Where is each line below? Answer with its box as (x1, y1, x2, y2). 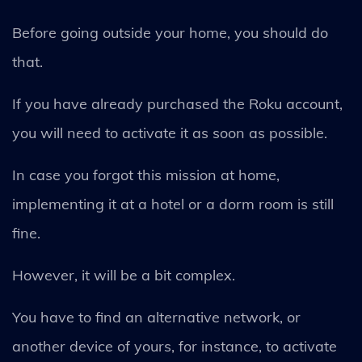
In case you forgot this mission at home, (12, 166, 280, 185)
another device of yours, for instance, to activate (12, 337, 337, 356)
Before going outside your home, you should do (12, 23, 328, 43)
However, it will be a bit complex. (12, 266, 239, 285)
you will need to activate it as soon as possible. (12, 124, 331, 143)
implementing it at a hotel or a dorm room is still (12, 195, 334, 214)
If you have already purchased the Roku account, (12, 95, 343, 114)
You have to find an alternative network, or (12, 308, 301, 327)
